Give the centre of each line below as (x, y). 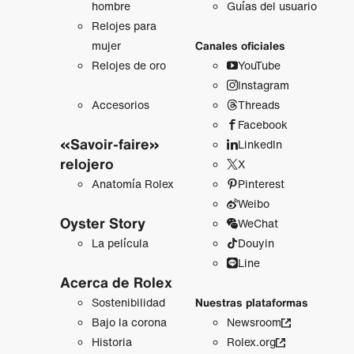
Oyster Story (102, 223)
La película (120, 243)
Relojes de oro (128, 65)
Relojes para (124, 25)
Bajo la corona (129, 322)
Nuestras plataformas (251, 303)
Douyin (256, 243)
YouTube (259, 66)
